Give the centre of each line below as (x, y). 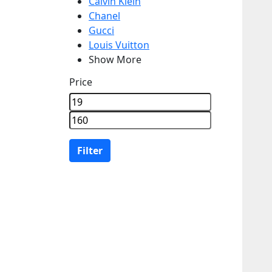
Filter (90, 150)
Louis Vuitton (119, 45)
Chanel (104, 15)
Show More (115, 59)
